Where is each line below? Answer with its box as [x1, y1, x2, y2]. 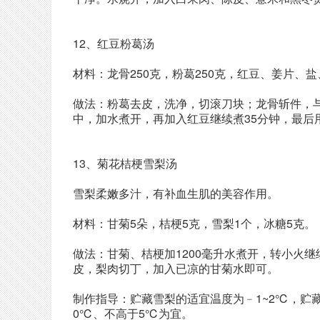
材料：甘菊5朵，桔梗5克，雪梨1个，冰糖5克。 [73, 215, 316, 231]
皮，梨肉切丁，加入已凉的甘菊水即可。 [73, 260, 279, 276]
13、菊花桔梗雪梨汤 [73, 155, 177, 171]
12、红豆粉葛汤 [73, 35, 154, 51]
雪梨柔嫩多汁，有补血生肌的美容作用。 [73, 185, 279, 201]
